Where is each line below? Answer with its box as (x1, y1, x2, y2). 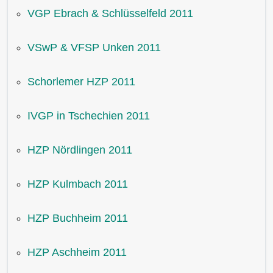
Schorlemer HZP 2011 (27, 76, 135, 88)
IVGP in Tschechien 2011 (27, 110, 150, 122)
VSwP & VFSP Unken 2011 (27, 41, 161, 54)
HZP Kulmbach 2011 (27, 178, 128, 190)
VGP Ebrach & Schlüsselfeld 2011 (27, 7, 193, 19)
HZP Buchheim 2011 (27, 212, 128, 224)
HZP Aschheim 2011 (27, 246, 127, 258)
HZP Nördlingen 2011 (27, 144, 132, 156)
